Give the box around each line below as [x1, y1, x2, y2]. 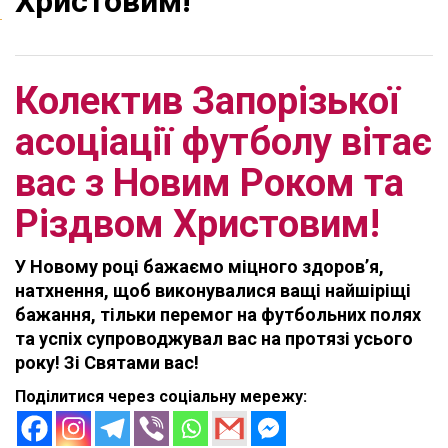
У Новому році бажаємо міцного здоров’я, [15, 255, 384, 277]
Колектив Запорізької [15, 78, 400, 123]
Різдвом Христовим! [15, 201, 380, 246]
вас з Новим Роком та [15, 160, 404, 205]
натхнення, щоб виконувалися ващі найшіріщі [15, 279, 411, 301]
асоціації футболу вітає [15, 119, 432, 164]
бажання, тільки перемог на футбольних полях [15, 303, 421, 325]
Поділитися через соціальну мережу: [15, 386, 307, 406]
